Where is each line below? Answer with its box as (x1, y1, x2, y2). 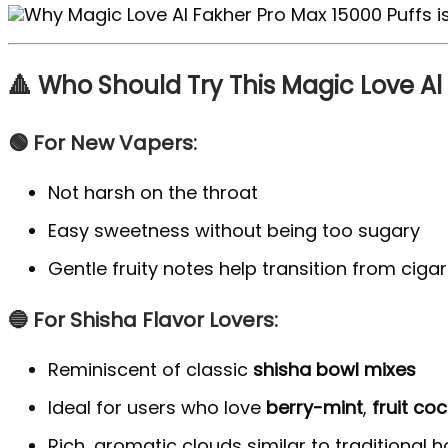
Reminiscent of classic (48, 357, 253, 383)
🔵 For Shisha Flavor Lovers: (8, 305, 278, 334)
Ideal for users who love (48, 395, 266, 421)
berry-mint (266, 395, 363, 421)
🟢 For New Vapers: (8, 128, 197, 157)
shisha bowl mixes (253, 357, 416, 383)
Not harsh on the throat (48, 180, 258, 206)
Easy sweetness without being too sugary (48, 218, 420, 244)
